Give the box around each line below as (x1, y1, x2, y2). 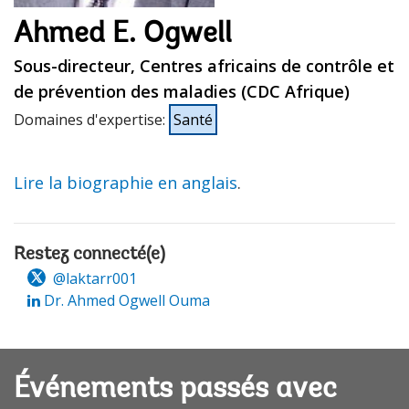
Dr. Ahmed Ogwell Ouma (40, 289, 210, 310)
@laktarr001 (49, 267, 137, 288)
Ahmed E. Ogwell (14, 19, 232, 49)
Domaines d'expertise (14, 109, 163, 130)
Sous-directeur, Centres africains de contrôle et (14, 54, 394, 77)
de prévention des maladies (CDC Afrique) (14, 79, 350, 102)
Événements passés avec (14, 375, 337, 405)
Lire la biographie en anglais (14, 171, 237, 194)
